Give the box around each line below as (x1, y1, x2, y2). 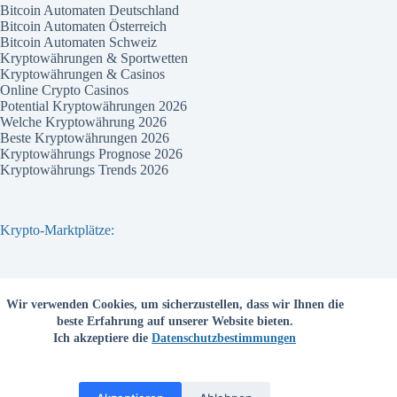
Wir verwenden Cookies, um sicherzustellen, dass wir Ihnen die (5, 298, 344, 311)
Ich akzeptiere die (53, 331, 152, 345)
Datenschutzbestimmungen (152, 331, 297, 345)
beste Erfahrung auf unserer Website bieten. (56, 315, 293, 328)
